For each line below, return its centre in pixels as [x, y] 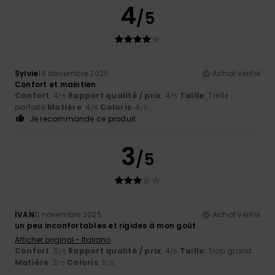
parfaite [31, 107]
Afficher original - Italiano [63, 239]
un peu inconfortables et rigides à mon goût [106, 225]
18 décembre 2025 [74, 73]
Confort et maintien [56, 84]
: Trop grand [228, 250]
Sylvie [27, 73]
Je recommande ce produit [83, 118]
